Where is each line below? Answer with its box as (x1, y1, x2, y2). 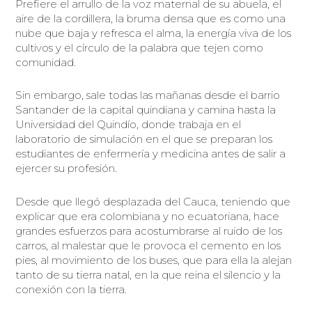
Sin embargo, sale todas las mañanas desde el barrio (15, 88, 281, 102)
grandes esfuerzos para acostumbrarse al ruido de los (15, 224, 283, 237)
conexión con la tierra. (15, 282, 127, 296)
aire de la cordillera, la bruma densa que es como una (15, 12, 286, 26)
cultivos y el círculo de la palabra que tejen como (15, 41, 264, 55)
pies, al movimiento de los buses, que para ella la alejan (15, 253, 292, 267)
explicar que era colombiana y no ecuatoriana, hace (15, 209, 280, 223)
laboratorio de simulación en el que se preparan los (15, 132, 273, 146)
